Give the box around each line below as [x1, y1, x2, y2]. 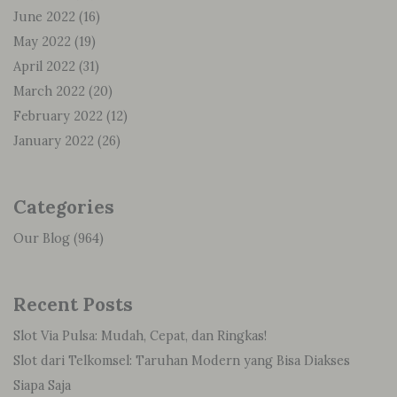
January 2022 [13, 133, 94, 149]
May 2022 [13, 34, 71, 50]
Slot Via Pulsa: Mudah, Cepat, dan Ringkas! [13, 328, 267, 344]
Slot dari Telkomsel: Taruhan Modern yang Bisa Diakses [13, 353, 350, 369]
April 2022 [13, 58, 75, 74]
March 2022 [13, 83, 85, 99]
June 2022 [13, 9, 75, 25]
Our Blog [13, 230, 70, 246]
